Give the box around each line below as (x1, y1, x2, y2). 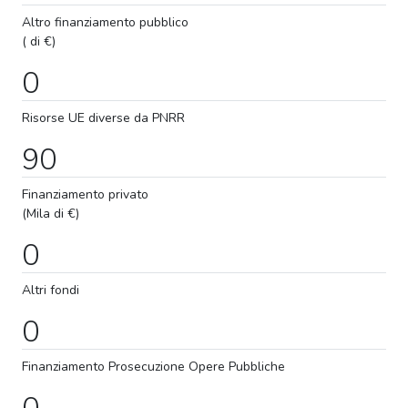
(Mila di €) (22, 204, 79, 222)
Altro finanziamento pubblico (22, 13, 189, 31)
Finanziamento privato (22, 185, 148, 203)
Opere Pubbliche (185, 357, 285, 375)
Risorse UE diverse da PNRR (22, 108, 185, 127)
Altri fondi (22, 280, 79, 299)
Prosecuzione (105, 357, 185, 375)
